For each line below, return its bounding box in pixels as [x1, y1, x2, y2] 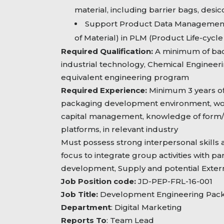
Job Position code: [61, 176, 138, 186]
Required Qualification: [61, 46, 155, 56]
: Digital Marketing [111, 202, 182, 212]
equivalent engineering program [61, 72, 189, 82]
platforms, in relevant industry [61, 124, 178, 134]
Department [61, 202, 111, 212]
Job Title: [61, 189, 100, 199]
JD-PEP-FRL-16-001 [138, 176, 212, 186]
